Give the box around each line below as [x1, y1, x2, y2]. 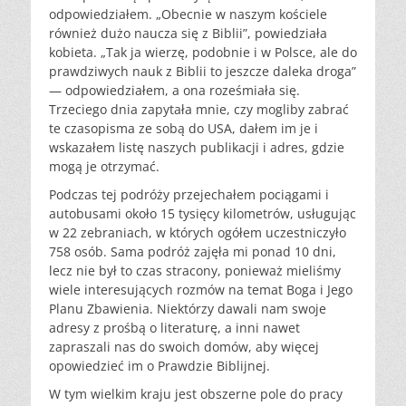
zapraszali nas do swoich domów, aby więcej [49, 337, 319, 355]
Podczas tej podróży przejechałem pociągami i [49, 185, 329, 203]
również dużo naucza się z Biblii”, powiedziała [49, 24, 327, 42]
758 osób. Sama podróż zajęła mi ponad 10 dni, [49, 242, 336, 260]
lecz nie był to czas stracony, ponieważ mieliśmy [49, 261, 341, 279]
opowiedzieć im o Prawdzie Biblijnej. [49, 356, 270, 374]
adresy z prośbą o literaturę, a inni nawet [49, 318, 300, 336]
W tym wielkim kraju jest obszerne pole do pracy [49, 384, 343, 402]
